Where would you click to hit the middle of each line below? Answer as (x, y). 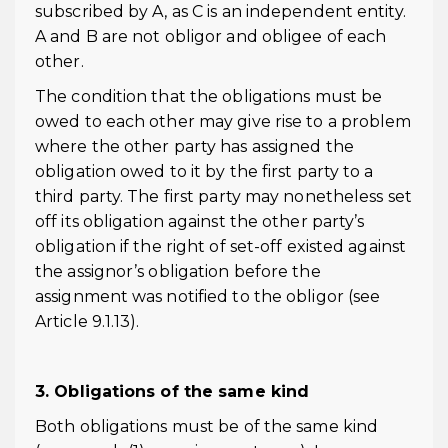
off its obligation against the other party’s (200, 221)
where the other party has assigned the (194, 146)
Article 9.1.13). (87, 321)
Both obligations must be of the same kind (207, 426)
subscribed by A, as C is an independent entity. (220, 11)
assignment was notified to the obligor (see (208, 296)
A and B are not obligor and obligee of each (211, 36)
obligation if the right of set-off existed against (221, 246)
